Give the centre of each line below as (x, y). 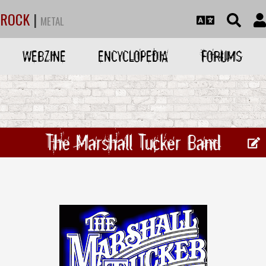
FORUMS (221, 56)
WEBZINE (45, 56)
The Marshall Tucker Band (133, 142)
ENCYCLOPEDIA (133, 56)
